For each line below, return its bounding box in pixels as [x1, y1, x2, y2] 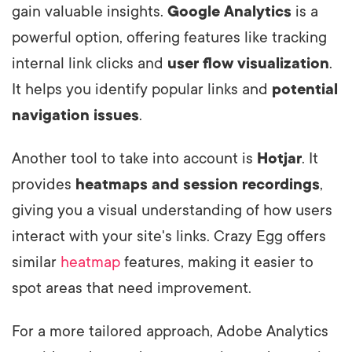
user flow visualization [167, 55, 329, 73]
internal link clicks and [12, 55, 167, 73]
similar [12, 254, 60, 272]
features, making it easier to [120, 254, 313, 272]
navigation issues [12, 107, 139, 125]
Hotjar [257, 150, 302, 168]
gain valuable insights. [12, 3, 167, 21]
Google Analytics [167, 3, 291, 21]
